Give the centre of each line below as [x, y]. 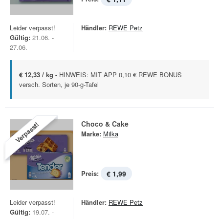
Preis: [90, 173]
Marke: [91, 134]
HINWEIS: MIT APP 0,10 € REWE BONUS [120, 75]
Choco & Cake [105, 124]
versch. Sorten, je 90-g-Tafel [59, 84]
